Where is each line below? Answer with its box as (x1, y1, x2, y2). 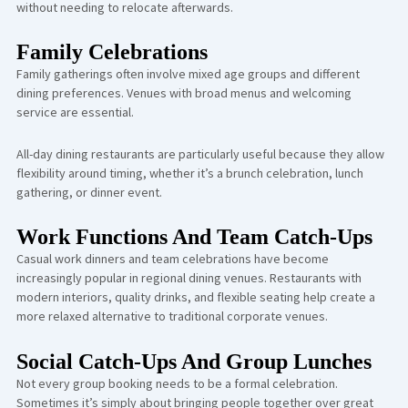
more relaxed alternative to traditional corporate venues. (15, 308, 328, 324)
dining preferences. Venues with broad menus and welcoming (15, 85, 352, 101)
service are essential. (15, 104, 134, 120)
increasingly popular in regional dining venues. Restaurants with (15, 270, 362, 286)
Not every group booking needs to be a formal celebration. (15, 374, 338, 392)
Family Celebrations (15, 40, 208, 64)
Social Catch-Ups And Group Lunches (15, 349, 372, 373)
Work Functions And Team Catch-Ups (15, 225, 372, 249)
